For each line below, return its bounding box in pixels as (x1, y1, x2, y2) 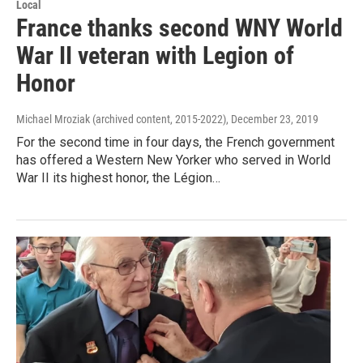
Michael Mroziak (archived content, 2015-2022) (16, 112, 226, 126)
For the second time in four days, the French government (16, 134, 335, 150)
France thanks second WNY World (16, 13, 343, 42)
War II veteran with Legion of (16, 41, 294, 70)
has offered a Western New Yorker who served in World (16, 152, 331, 168)
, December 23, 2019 (226, 112, 318, 126)
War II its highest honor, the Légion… (16, 169, 220, 186)
